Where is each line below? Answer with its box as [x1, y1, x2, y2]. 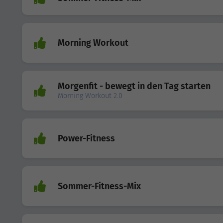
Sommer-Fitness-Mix [58, 180, 141, 192]
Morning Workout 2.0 [58, 92, 122, 101]
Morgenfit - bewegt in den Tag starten [58, 81, 211, 92]
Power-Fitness [58, 132, 115, 144]
